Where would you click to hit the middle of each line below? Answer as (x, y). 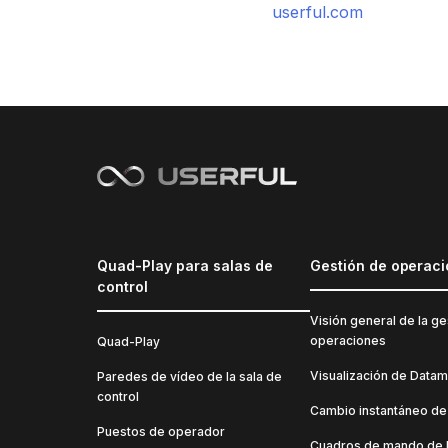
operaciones (347, 341)
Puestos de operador (161, 432)
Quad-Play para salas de (185, 266)
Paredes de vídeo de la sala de (189, 377)
